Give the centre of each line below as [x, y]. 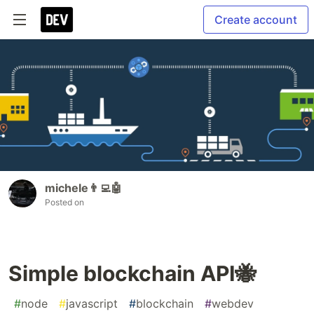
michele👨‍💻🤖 [83, 188]
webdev [233, 304]
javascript [92, 304]
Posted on [64, 203]
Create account [256, 20]
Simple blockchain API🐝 [132, 274]
